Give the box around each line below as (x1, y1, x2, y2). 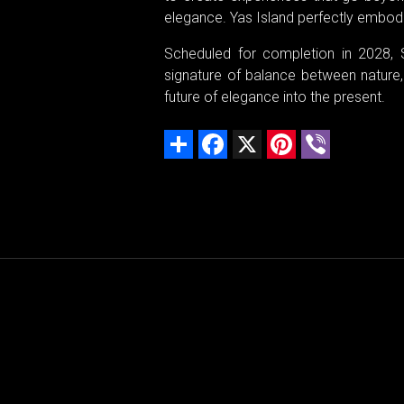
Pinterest (296, 127, 352, 145)
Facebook (227, 127, 293, 145)
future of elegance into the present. (164, 87, 385, 106)
